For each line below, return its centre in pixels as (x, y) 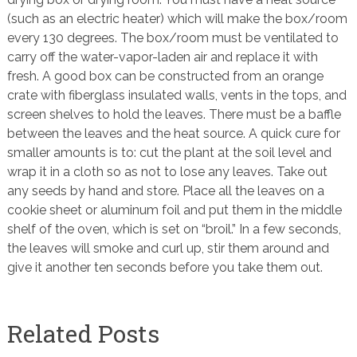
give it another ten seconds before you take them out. (165, 267)
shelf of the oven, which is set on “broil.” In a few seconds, (174, 229)
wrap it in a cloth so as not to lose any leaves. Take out (167, 171)
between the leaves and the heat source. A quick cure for (173, 133)
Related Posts (83, 333)
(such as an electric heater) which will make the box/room (177, 18)
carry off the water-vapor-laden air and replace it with (162, 57)
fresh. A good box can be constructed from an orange (165, 76)
